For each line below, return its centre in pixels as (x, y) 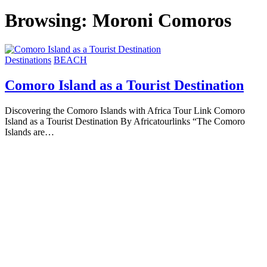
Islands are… (30, 132)
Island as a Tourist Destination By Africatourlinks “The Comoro (125, 122)
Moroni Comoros (162, 20)
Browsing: (49, 20)
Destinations (28, 60)
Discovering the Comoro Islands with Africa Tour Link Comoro (125, 111)
